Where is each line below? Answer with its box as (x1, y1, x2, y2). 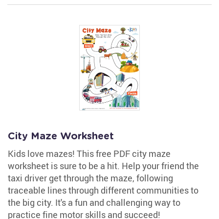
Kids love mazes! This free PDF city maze (8, 148, 171, 159)
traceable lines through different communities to (8, 184, 198, 196)
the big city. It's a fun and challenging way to (8, 197, 180, 208)
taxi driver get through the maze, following (8, 172, 173, 184)
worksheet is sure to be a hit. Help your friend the (8, 160, 199, 172)
